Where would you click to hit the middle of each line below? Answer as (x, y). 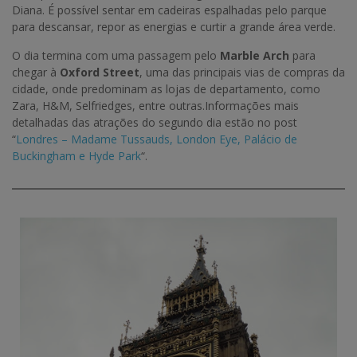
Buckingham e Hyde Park (76, 156)
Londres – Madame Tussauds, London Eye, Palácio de (157, 139)
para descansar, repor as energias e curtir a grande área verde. (174, 27)
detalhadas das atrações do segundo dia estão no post (155, 123)
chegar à (36, 73)
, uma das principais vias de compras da (242, 73)
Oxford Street (100, 73)
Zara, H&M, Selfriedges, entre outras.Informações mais (155, 106)
